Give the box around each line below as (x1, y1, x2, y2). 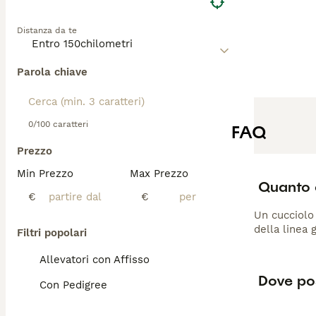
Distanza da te (17, 25, 77, 35)
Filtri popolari (17, 226, 87, 239)
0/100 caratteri (28, 119, 88, 129)
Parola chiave (17, 66, 87, 78)
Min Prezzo (17, 167, 73, 180)
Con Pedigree (39, 279, 107, 291)
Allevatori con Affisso (39, 253, 150, 266)
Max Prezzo (130, 167, 188, 180)
